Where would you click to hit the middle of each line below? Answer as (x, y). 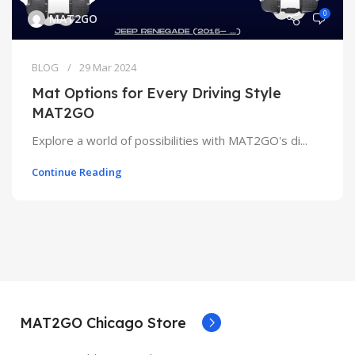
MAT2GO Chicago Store (103, 323)
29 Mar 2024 (108, 67)
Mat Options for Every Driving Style (157, 93)
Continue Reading (77, 172)
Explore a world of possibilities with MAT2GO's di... (170, 140)
